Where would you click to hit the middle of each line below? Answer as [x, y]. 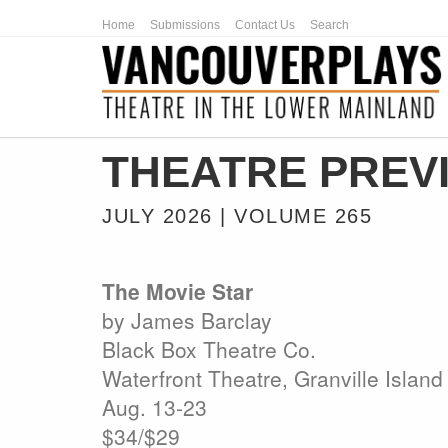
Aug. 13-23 [154, 407]
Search [329, 25]
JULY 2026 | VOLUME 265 [237, 216]
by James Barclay [187, 320]
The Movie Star [177, 291]
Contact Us [265, 25]
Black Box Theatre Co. [209, 349]
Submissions [185, 25]
